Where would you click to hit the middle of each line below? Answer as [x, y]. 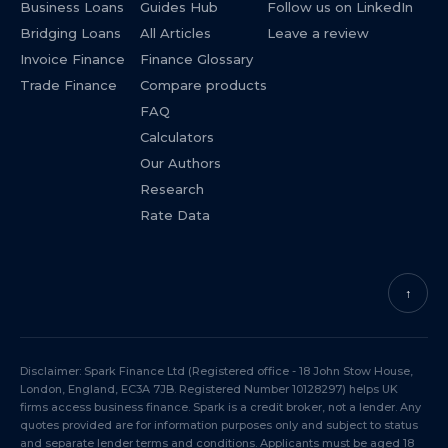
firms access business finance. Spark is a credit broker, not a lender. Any [220, 407]
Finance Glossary [196, 59]
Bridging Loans [70, 33]
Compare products [203, 85]
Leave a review [318, 33]
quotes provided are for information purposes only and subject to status [219, 425]
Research [172, 189]
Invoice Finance [72, 59]
